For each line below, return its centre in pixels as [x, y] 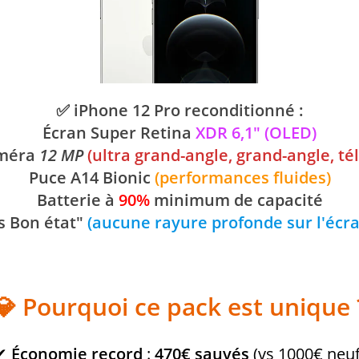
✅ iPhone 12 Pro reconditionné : [179, 110]
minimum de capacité [236, 200]
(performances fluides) [242, 177]
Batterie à [77, 200]
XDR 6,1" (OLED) [256, 133]
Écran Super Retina [119, 133]
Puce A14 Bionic [91, 177]
